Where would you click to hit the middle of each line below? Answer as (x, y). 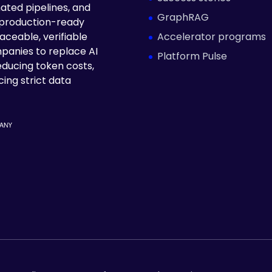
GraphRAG (183, 17)
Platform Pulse (192, 56)
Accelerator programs (212, 36)
